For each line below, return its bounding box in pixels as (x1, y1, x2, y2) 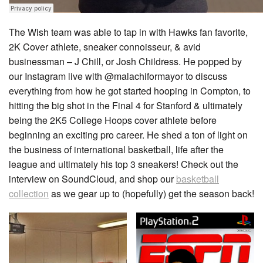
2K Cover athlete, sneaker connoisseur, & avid (9, 40, 201, 53)
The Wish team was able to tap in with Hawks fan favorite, (9, 25, 248, 39)
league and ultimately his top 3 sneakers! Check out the (9, 157, 238, 171)
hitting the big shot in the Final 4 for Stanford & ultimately (9, 99, 242, 112)
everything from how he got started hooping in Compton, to (9, 84, 251, 97)
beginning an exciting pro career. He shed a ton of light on (9, 128, 248, 141)
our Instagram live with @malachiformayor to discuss (9, 69, 227, 83)
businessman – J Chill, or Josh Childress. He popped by (9, 55, 242, 68)
